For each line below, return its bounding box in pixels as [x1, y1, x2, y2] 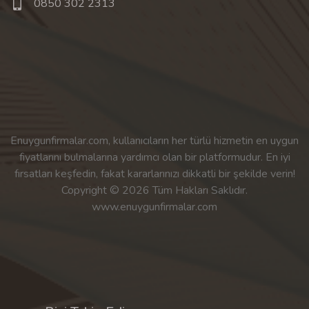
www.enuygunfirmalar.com [92, 199, 217, 215]
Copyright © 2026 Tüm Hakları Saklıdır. [61, 182, 248, 198]
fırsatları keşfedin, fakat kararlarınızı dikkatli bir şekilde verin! [14, 166, 295, 181]
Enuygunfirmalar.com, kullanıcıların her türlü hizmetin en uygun [10, 132, 299, 148]
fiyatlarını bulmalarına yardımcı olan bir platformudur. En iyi [19, 149, 290, 165]
